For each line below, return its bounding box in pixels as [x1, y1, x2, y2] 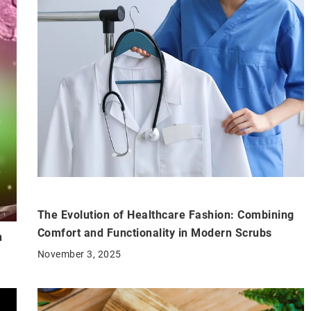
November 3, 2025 [37, 249, 121, 260]
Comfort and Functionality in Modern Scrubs [37, 226, 272, 240]
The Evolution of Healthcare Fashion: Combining [37, 208, 294, 222]
